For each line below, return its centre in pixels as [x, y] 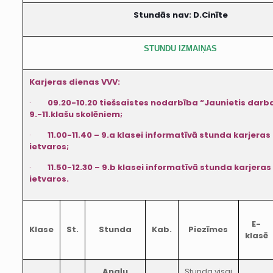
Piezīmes [208, 229]
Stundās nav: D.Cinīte [180, 15]
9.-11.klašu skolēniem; [76, 114]
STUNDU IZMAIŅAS [181, 48]
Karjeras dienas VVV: [74, 82]
